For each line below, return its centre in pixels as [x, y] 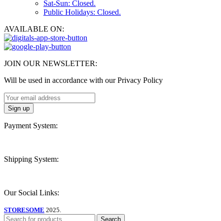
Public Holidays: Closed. [82, 12]
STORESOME [24, 210]
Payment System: [31, 125]
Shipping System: [31, 159]
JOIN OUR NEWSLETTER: [51, 63]
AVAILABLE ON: [34, 29]
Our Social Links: [32, 192]
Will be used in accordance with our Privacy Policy [83, 80]
